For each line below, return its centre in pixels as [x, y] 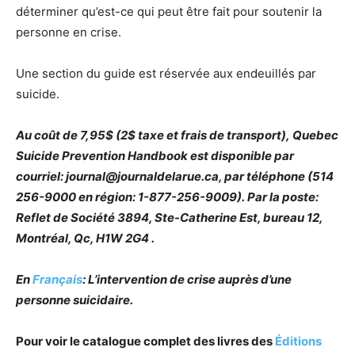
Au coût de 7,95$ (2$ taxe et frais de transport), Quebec [177, 136]
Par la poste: [283, 197]
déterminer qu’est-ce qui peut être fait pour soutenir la [169, 12]
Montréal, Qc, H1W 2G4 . [85, 239]
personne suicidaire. [74, 300]
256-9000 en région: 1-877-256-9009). [132, 197]
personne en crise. [69, 32]
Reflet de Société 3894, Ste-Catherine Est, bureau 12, [169, 218]
